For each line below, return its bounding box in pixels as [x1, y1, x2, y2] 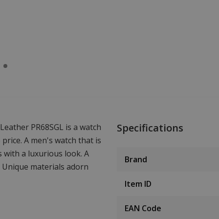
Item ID [125, 178, 152, 190]
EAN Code [125, 203, 161, 214]
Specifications [117, 121, 183, 135]
